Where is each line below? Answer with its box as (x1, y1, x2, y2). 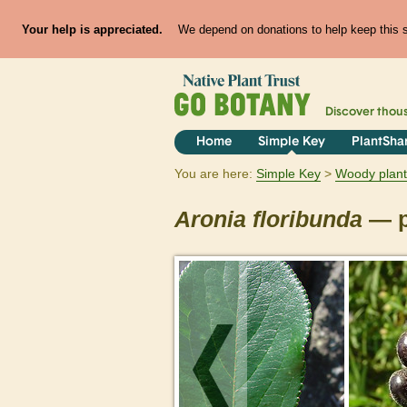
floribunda (253, 207, 362, 233)
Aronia (174, 207, 246, 233)
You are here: (174, 166, 253, 182)
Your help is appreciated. (21, 22, 163, 36)
